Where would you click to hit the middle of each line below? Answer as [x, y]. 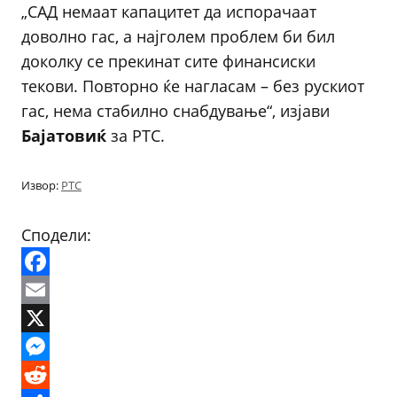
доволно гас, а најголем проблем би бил [178, 36]
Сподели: [56, 235]
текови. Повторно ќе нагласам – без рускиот [193, 86]
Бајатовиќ [66, 136]
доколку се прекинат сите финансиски [168, 61]
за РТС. [138, 136]
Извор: [41, 185]
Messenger [62, 375]
